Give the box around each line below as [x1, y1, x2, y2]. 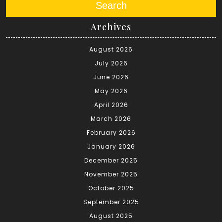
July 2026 [94, 59, 128, 68]
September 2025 [83, 198, 139, 207]
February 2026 [86, 128, 136, 137]
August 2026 [89, 45, 133, 54]
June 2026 [93, 73, 129, 82]
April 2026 [94, 101, 128, 110]
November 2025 [84, 170, 138, 179]
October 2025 [88, 184, 134, 193]
